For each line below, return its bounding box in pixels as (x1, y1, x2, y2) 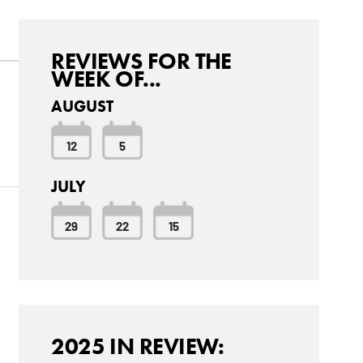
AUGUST (51, 96, 114, 117)
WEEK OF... (51, 65, 161, 93)
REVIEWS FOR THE (51, 47, 232, 75)
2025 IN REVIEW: (51, 332, 224, 361)
